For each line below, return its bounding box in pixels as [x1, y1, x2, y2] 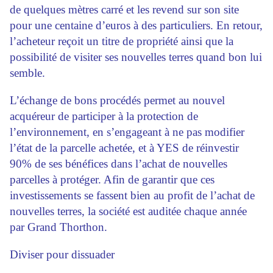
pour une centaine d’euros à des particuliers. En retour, [10, 19, 263, 32]
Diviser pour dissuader [10, 248, 115, 261]
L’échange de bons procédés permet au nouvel [10, 94, 225, 107]
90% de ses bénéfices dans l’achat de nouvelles [10, 157, 227, 171]
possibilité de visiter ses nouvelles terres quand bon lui [10, 51, 262, 64]
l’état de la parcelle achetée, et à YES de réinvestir [10, 141, 239, 155]
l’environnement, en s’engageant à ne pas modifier [10, 126, 244, 139]
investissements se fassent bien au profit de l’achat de [10, 189, 255, 202]
